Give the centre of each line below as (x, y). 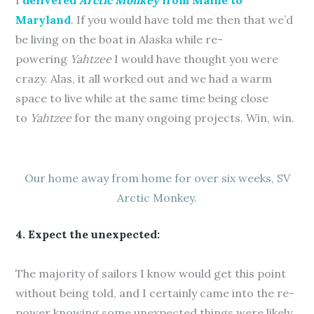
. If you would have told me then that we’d (182, 20)
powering (43, 59)
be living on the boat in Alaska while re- (120, 39)
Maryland (43, 20)
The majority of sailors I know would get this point (151, 273)
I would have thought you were (195, 59)
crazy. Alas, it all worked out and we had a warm (144, 78)
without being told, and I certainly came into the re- (155, 293)
